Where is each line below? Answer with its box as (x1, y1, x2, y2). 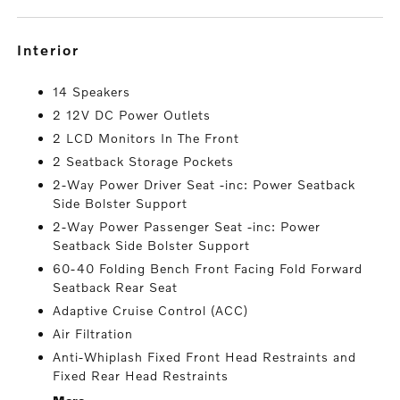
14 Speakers (53, 84, 131, 99)
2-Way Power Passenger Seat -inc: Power (53, 219, 321, 234)
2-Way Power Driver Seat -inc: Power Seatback (53, 177, 356, 192)
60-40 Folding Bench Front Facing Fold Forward (53, 261, 363, 276)
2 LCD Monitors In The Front (53, 130, 240, 146)
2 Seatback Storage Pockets (53, 154, 235, 169)
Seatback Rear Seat (53, 279, 179, 295)
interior (23, 41, 80, 58)
